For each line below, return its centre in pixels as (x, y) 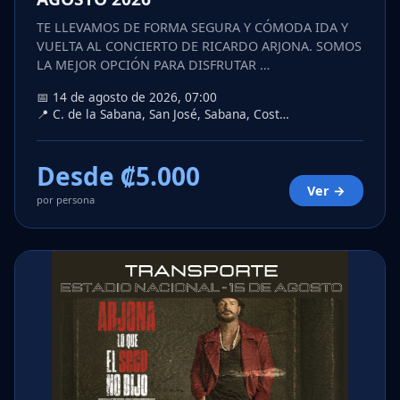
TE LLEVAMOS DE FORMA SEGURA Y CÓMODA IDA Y (192, 28)
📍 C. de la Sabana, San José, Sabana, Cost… (163, 114)
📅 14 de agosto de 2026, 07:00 (127, 97)
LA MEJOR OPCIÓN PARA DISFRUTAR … (153, 65)
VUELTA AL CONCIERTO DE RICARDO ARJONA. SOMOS (199, 46)
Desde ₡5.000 (118, 176)
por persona (66, 200)
